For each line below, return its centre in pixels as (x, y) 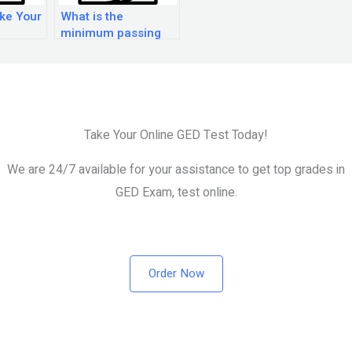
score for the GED (110, 50)
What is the (92, 17)
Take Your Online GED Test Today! (176, 135)
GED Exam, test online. (176, 192)
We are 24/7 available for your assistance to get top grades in (176, 169)
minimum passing (111, 33)
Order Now (176, 273)
